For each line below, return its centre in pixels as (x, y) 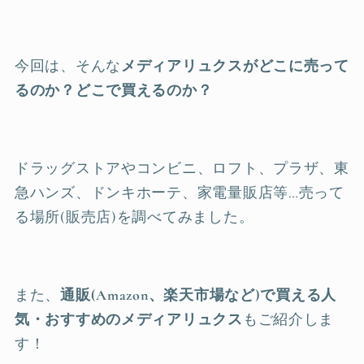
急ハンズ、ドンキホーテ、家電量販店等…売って (180, 193)
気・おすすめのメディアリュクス (129, 319)
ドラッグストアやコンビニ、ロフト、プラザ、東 (182, 168)
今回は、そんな (68, 66)
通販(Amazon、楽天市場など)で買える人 (199, 295)
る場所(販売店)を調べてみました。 (134, 217)
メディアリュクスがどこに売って (235, 66)
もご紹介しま (288, 319)
